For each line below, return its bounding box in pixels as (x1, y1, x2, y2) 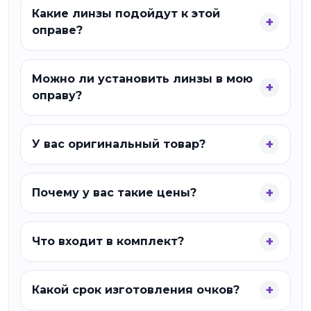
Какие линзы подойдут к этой (32, 7, 220, 20)
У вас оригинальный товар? (32, 137, 205, 151)
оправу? (32, 89, 82, 102)
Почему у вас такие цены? (32, 186, 196, 199)
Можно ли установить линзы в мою (32, 72, 253, 85)
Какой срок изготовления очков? (32, 283, 239, 296)
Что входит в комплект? (32, 235, 184, 248)
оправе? (32, 24, 83, 37)
